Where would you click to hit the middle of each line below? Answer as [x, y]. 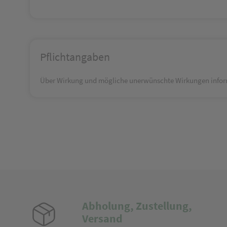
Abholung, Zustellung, [137, 206]
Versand [102, 218]
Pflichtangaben [75, 57]
